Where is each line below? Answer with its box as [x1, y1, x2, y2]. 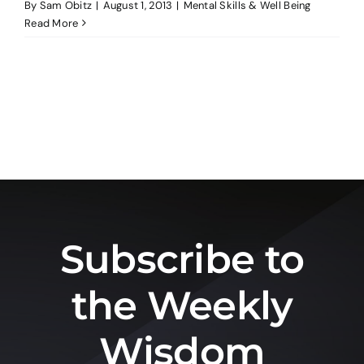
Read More [24, 15, 79, 30]
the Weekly [71, 281, 293, 329]
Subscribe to [59, 235, 305, 283]
